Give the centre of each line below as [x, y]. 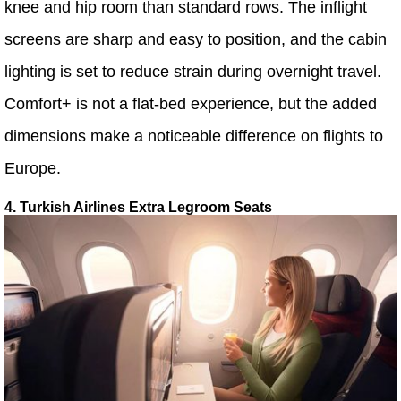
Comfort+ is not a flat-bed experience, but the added [191, 103]
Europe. [33, 168]
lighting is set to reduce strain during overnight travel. [193, 71]
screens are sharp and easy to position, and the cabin [196, 39]
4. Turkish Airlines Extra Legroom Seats [138, 207]
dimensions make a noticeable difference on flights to [194, 136]
